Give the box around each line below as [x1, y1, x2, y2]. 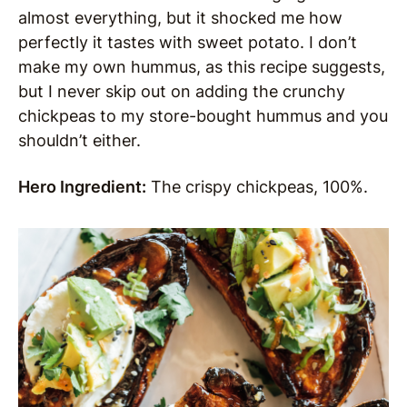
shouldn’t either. [18, 130, 145, 150]
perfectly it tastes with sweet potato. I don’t [18, 32, 357, 52]
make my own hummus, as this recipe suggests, [18, 56, 385, 76]
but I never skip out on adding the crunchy [18, 81, 345, 101]
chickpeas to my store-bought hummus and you [18, 105, 388, 125]
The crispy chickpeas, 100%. [146, 176, 368, 196]
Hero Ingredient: [18, 176, 146, 196]
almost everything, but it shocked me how [18, 7, 342, 27]
